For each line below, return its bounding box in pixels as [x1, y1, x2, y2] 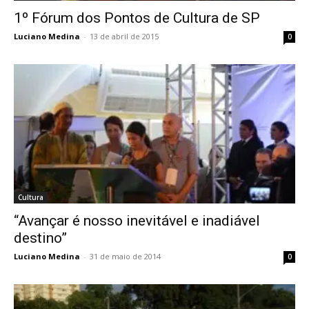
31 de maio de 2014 [90, 250, 161, 261]
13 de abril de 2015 [90, 31, 159, 42]
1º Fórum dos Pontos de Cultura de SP [14, 10, 260, 27]
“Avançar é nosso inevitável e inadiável [14, 212, 260, 229]
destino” [14, 229, 67, 246]
